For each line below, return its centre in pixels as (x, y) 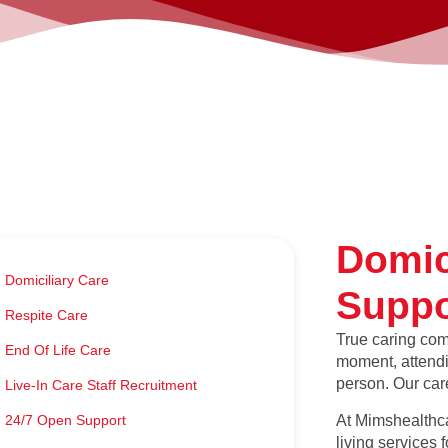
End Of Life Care (58, 350)
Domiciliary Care (57, 280)
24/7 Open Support (66, 420)
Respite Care (47, 315)
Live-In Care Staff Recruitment (101, 385)
